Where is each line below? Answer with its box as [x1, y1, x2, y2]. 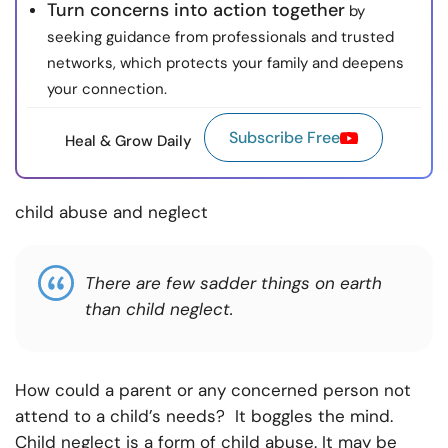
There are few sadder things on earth [85, 272, 382, 295]
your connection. [47, 79, 167, 100]
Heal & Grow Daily [65, 130, 192, 151]
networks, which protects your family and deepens [47, 53, 404, 74]
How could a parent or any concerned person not [15, 379, 411, 402]
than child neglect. [85, 298, 233, 321]
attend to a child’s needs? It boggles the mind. [15, 405, 393, 428]
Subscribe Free [229, 127, 340, 149]
